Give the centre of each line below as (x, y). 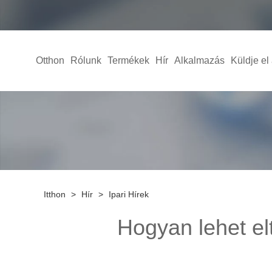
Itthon (55, 194)
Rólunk (86, 60)
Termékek (128, 60)
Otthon (50, 60)
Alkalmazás (199, 60)
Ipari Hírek (129, 194)
